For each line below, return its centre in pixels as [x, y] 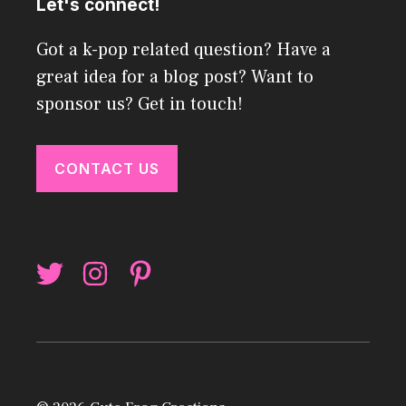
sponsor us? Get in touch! [140, 105]
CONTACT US [107, 169]
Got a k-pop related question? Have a [184, 50]
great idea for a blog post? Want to [175, 77]
